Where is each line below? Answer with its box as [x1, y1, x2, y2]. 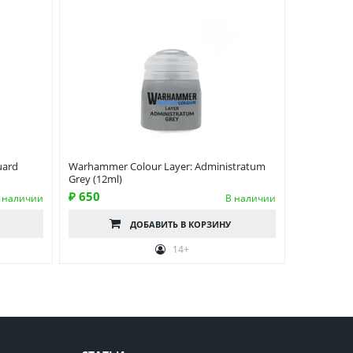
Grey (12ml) [69, 172, 122, 187]
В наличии [225, 191, 276, 206]
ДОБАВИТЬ [130, 218, 181, 231]
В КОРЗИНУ [180, 218, 232, 231]
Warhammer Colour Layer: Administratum [69, 159, 266, 174]
